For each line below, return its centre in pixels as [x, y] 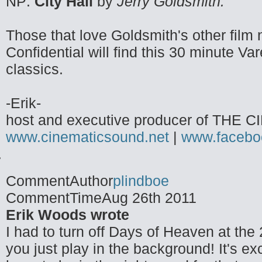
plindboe [141, 181]
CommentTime [54, 198]
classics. [35, 69]
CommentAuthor [59, 181]
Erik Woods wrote [68, 215]
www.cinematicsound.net [87, 137]
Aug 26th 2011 [149, 198]
